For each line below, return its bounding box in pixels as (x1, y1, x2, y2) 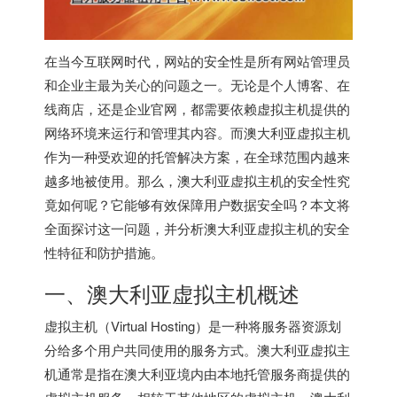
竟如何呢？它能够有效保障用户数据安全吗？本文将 (44, 194, 350, 214)
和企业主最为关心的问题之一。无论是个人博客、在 (44, 74, 350, 94)
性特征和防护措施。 (44, 242, 164, 261)
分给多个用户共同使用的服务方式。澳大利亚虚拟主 (44, 339, 350, 359)
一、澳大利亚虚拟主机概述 (44, 276, 300, 308)
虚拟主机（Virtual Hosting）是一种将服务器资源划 (44, 315, 341, 335)
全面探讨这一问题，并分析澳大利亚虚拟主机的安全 (44, 218, 350, 237)
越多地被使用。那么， (44, 170, 177, 190)
